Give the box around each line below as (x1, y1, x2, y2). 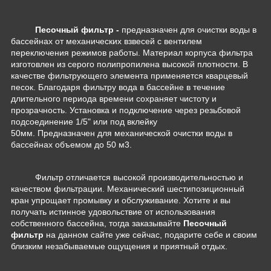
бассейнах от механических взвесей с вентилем (11, 36, 202, 47)
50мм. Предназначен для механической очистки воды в (11, 128, 232, 139)
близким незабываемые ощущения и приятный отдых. (11, 241, 227, 252)
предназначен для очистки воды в (119, 25, 256, 35)
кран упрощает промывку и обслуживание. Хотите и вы (11, 195, 230, 206)
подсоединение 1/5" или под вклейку (11, 117, 157, 127)
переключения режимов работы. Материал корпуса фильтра (11, 48, 253, 58)
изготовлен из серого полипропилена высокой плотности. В (11, 59, 248, 70)
